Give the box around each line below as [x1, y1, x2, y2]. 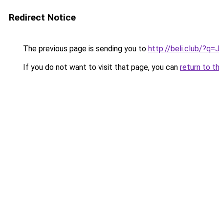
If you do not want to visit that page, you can [21, 63, 180, 72]
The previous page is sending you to [21, 44, 148, 53]
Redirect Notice [9, 12, 76, 23]
